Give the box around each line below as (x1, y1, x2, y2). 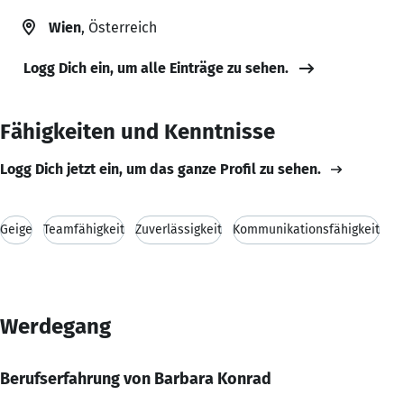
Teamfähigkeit (43, 221, 124, 237)
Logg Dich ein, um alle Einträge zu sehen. (23, 59, 289, 77)
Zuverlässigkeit (135, 221, 222, 237)
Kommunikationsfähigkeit (233, 221, 380, 237)
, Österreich (81, 18, 157, 36)
